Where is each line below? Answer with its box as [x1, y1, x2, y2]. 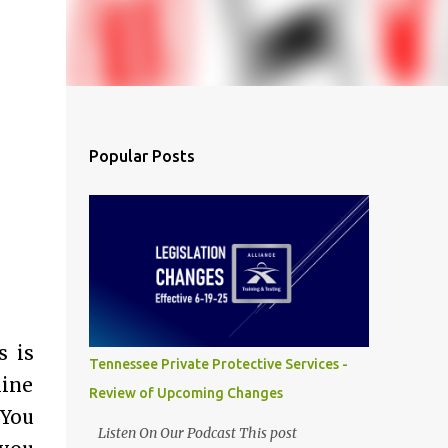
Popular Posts [88, 147, 195, 165]
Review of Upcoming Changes [88, 385, 283, 401]
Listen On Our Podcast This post [88, 424, 297, 442]
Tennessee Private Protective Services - [88, 356, 348, 372]
